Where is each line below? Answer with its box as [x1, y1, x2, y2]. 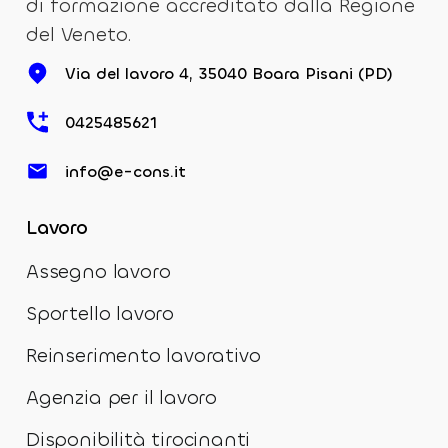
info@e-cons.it [65, 160, 187, 182]
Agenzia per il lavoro [26, 384, 218, 410]
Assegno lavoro [26, 258, 171, 284]
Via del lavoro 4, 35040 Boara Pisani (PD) [65, 62, 394, 84]
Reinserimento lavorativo [26, 342, 261, 368]
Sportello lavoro [26, 300, 174, 326]
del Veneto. [26, 21, 133, 47]
